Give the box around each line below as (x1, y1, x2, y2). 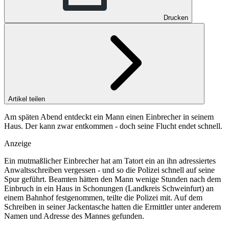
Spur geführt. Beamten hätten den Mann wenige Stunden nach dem (4, 174, 221, 184)
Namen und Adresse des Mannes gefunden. (4, 211, 144, 220)
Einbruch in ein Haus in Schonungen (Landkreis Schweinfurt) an (4, 184, 214, 193)
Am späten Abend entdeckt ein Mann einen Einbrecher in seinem (4, 112, 214, 121)
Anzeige (4, 139, 31, 148)
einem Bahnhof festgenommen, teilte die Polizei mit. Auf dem (4, 193, 202, 202)
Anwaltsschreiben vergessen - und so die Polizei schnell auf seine (4, 165, 215, 174)
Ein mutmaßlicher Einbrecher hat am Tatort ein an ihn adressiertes (4, 156, 216, 165)
